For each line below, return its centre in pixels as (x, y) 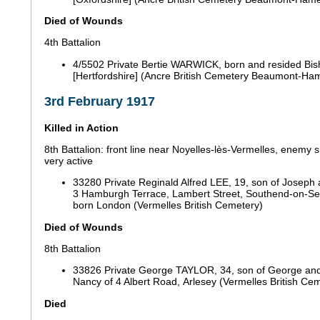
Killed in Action (83, 127)
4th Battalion (74, 42)
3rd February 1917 (101, 102)
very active (70, 160)
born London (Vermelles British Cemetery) (169, 205)
